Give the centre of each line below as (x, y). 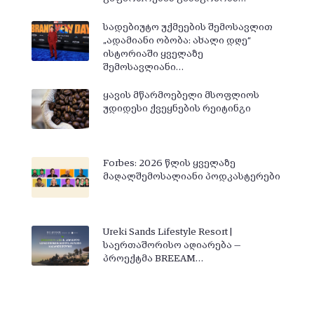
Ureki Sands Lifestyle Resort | (167, 232)
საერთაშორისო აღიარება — (171, 245)
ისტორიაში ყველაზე (153, 54)
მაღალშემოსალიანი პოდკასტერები (191, 177)
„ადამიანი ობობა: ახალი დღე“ (177, 40)
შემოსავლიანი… (143, 67)
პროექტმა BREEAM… (153, 258)
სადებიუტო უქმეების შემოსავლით (187, 27)
